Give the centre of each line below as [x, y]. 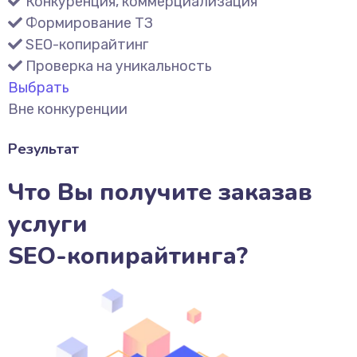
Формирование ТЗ [89, 23]
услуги [48, 224]
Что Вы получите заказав [160, 192]
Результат [43, 149]
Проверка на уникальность [119, 66]
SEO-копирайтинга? [128, 256]
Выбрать [39, 88]
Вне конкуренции [68, 109]
